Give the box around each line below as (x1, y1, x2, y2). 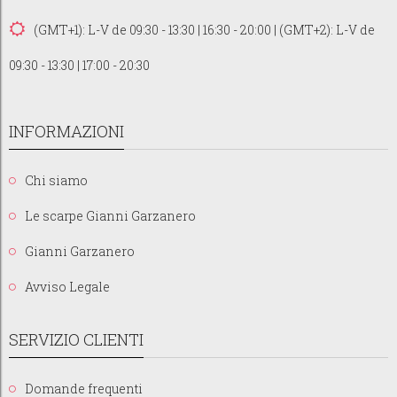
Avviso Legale (25, 277, 110, 295)
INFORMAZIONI (9, 120, 124, 142)
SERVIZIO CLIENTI (9, 328, 144, 350)
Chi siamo (25, 171, 88, 189)
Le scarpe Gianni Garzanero (25, 206, 196, 224)
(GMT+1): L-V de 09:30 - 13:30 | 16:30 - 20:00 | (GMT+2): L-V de (34, 20, 375, 38)
